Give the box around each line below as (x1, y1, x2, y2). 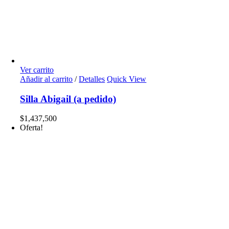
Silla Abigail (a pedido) (20, 93, 117, 104)
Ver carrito (20, 65, 54, 74)
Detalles (79, 74, 105, 83)
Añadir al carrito (20, 74, 73, 83)
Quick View (107, 74, 147, 83)
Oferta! (20, 123, 43, 132)
